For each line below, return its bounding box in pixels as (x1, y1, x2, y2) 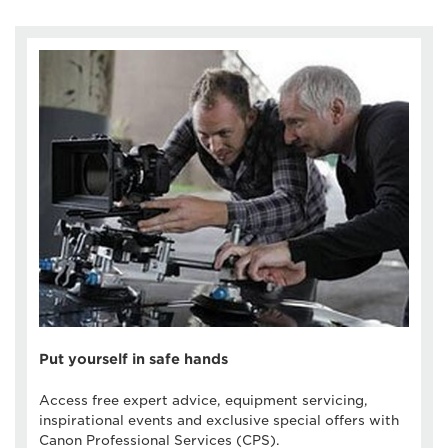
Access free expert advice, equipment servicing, (39, 393, 368, 409)
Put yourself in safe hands (39, 351, 228, 368)
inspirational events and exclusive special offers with (39, 413, 399, 429)
